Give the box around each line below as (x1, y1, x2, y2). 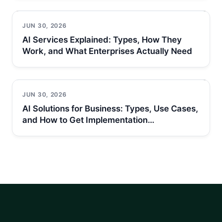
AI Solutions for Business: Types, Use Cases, (22, 103, 198, 113)
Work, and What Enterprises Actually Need (22, 46, 192, 56)
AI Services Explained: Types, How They (22, 34, 182, 45)
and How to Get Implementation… (22, 114, 155, 125)
